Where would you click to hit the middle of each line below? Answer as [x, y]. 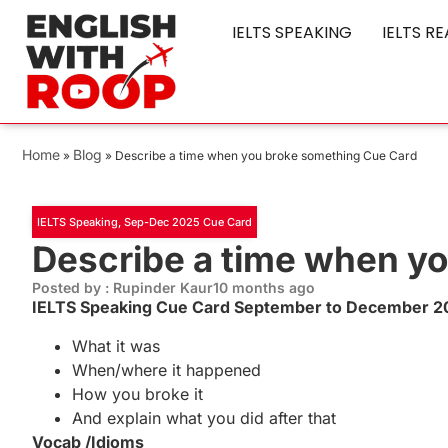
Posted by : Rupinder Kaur [122, 288]
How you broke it [137, 393]
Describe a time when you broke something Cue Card [266, 156]
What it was [116, 345]
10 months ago [264, 288]
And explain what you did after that [204, 417]
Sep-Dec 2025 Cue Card [188, 222]
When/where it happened [166, 369]
